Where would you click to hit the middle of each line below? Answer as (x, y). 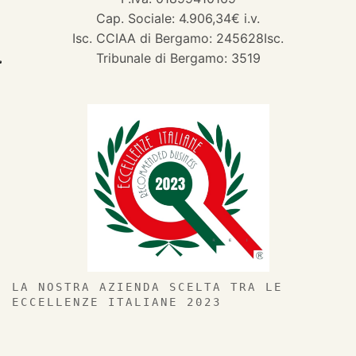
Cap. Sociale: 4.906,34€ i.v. (178, 19)
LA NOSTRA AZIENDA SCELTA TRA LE (147, 287)
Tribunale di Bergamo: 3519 (178, 58)
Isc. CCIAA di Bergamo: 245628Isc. (178, 39)
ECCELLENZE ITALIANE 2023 (117, 302)
